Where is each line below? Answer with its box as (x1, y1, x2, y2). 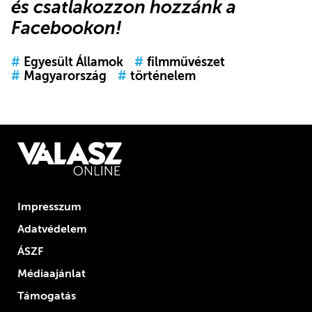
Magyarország (23, 69, 107, 84)
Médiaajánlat (17, 267, 86, 280)
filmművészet (146, 55, 225, 70)
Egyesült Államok (23, 55, 123, 70)
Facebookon (11, 17, 116, 39)
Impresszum (17, 200, 81, 213)
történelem (130, 69, 196, 84)
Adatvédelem (17, 222, 87, 235)
